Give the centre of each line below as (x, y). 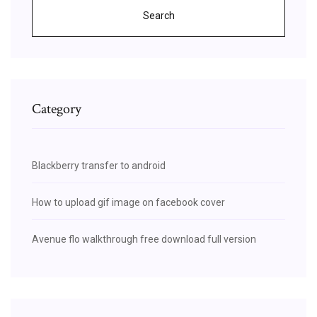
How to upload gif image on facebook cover (128, 202)
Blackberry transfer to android (99, 165)
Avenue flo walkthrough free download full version (144, 239)
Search (158, 15)
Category (57, 109)
